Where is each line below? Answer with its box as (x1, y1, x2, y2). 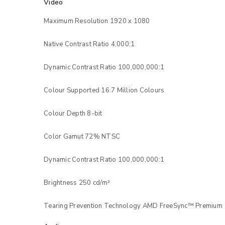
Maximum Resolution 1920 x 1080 (44, 16, 150, 26)
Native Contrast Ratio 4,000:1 (44, 39, 135, 49)
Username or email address (111, 161, 198, 170)
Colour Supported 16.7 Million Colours (44, 85, 165, 95)
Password (111, 201, 145, 210)
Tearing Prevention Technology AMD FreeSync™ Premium (44, 201, 222, 210)
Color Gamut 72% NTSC (44, 132, 120, 141)
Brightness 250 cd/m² (44, 178, 110, 187)
